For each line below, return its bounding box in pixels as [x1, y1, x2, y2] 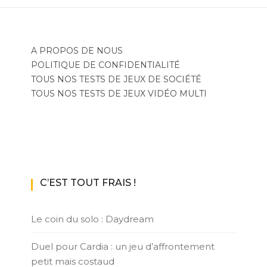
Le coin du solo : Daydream [30, 213, 154, 225]
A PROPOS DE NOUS [30, 45, 123, 57]
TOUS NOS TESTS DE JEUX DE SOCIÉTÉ [30, 74, 201, 85]
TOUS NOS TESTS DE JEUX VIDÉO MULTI [30, 88, 207, 100]
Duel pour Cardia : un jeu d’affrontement [30, 241, 215, 253]
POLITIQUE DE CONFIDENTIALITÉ [30, 60, 180, 71]
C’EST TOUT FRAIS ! [39, 177, 136, 189]
